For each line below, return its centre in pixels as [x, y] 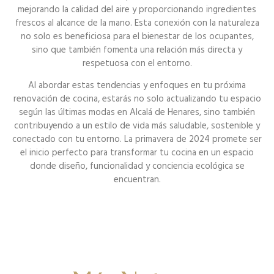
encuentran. [137, 180]
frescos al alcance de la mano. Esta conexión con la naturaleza [137, 23]
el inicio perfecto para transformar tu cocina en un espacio [137, 153]
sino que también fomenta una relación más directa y [137, 50]
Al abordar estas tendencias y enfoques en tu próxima [137, 86]
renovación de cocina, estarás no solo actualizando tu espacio [137, 99]
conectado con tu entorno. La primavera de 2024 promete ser [137, 139]
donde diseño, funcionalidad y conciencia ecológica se [137, 166]
